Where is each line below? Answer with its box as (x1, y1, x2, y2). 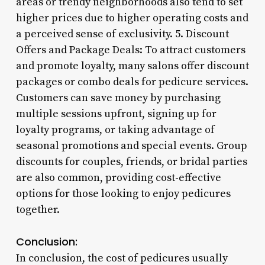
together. (15, 202, 60, 216)
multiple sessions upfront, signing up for (15, 106, 216, 121)
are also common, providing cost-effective (15, 170, 221, 185)
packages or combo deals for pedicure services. (15, 75, 248, 89)
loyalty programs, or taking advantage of (15, 122, 215, 137)
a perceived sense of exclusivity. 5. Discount (15, 27, 229, 41)
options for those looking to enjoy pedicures (15, 186, 231, 201)
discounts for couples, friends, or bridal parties (15, 154, 247, 169)
